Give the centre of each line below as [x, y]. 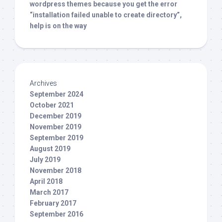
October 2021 [52, 105]
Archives [43, 83]
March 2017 [49, 193]
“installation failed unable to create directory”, [106, 15]
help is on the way [58, 26]
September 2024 [56, 94]
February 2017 [53, 203]
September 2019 [56, 138]
